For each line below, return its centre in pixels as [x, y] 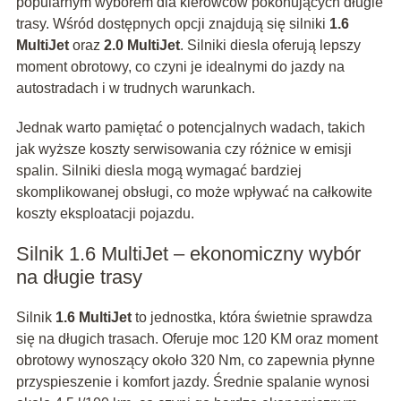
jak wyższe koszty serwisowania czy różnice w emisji [183, 149]
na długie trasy [79, 277]
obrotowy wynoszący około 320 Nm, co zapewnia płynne [195, 361]
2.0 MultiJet [141, 46]
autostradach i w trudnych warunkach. [135, 89]
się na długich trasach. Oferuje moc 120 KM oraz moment [196, 339]
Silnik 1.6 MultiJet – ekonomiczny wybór [188, 254]
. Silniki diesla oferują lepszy [270, 46]
